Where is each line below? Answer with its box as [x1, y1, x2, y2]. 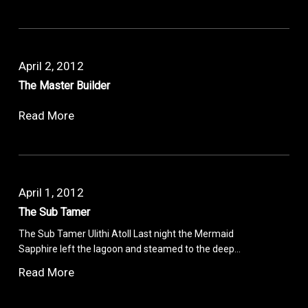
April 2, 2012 [19, 58, 85, 73]
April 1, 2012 [19, 185, 85, 199]
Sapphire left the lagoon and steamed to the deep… [19, 243, 241, 254]
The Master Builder [19, 78, 111, 92]
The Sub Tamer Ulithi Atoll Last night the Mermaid [19, 228, 234, 239]
